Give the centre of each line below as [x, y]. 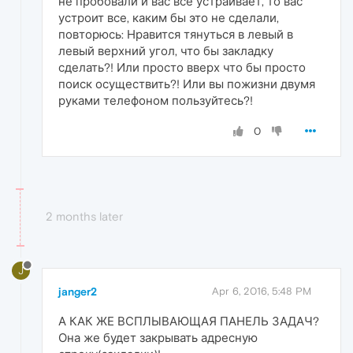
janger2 [78, 291]
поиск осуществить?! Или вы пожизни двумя [187, 84]
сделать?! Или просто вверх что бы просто [182, 67]
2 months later [84, 216]
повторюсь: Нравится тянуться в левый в [176, 34]
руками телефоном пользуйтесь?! [156, 100]
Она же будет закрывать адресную [158, 337]
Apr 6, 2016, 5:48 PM [262, 291]
